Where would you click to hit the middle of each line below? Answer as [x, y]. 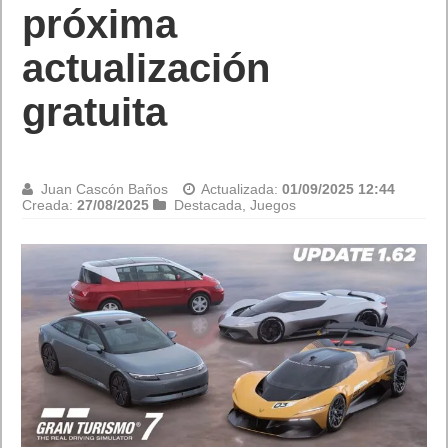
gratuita [95, 112]
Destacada [208, 205]
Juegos [273, 205]
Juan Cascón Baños [105, 189]
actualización [146, 68]
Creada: [50, 205]
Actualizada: [242, 189]
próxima [100, 24]
